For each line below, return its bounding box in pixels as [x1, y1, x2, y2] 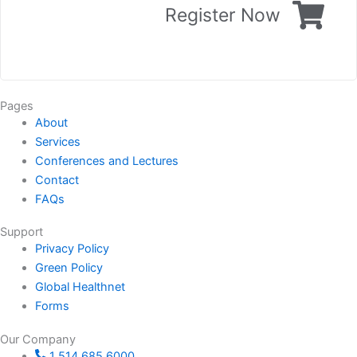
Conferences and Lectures [34, 153, 178, 168]
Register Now [165, 4, 280, 27]
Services [34, 134, 80, 149]
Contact [34, 172, 79, 187]
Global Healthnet [34, 280, 125, 295]
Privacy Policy [34, 241, 109, 257]
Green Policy [34, 261, 103, 276]
